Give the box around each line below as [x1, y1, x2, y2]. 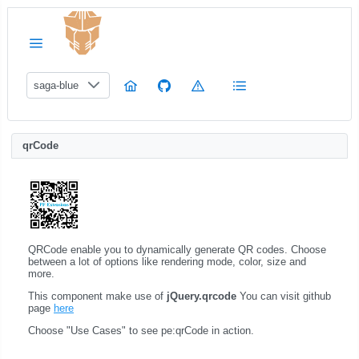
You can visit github [236, 289, 331, 302]
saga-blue [34, 79, 79, 91]
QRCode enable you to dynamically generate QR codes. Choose [28, 243, 326, 256]
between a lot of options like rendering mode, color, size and [28, 255, 306, 268]
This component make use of [28, 289, 167, 302]
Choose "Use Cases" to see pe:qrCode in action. [28, 324, 254, 337]
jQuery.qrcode [167, 289, 236, 302]
